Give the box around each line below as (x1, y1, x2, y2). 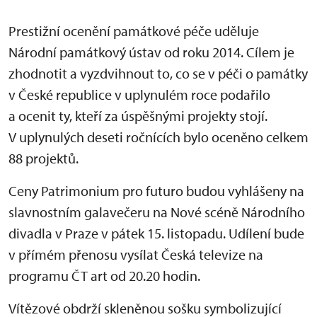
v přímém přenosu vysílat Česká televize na (8, 245, 263, 263)
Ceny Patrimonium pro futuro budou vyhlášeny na (8, 181, 304, 200)
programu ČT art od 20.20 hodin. (8, 266, 200, 284)
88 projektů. (8, 149, 79, 167)
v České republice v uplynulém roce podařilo (8, 85, 270, 103)
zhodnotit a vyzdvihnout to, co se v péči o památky (8, 64, 308, 82)
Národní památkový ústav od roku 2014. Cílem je (8, 42, 294, 61)
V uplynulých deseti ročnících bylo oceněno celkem (8, 127, 309, 146)
